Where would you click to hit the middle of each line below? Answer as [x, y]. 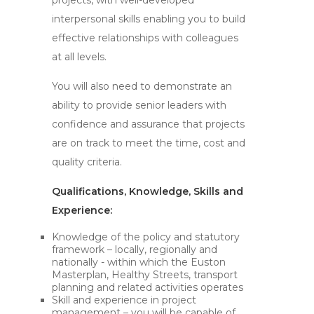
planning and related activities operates [148, 287]
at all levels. [79, 57]
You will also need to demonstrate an [142, 86]
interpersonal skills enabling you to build [149, 19]
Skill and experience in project [124, 300]
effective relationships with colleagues [145, 38]
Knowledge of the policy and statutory [146, 237]
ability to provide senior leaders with [139, 105]
